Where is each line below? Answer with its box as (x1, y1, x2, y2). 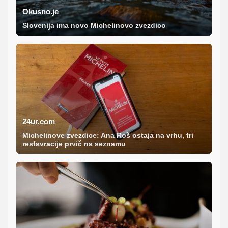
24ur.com (22, 117, 55, 126)
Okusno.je (22, 7, 59, 16)
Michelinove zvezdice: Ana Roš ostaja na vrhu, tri (22, 131, 193, 140)
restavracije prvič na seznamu (22, 139, 126, 148)
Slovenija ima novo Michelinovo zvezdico (22, 21, 166, 30)
